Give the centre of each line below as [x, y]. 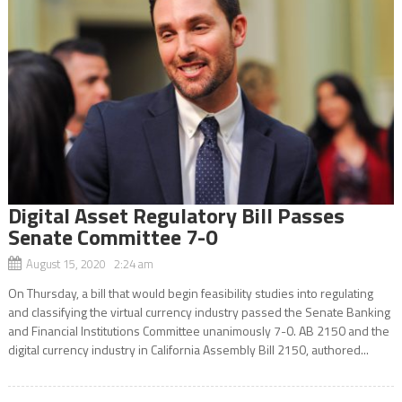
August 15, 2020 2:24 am [89, 263]
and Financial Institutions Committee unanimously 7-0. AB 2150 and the [198, 330]
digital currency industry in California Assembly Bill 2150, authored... [188, 349]
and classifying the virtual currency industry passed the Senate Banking [199, 311]
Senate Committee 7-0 [112, 236]
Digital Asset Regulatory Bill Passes [176, 215]
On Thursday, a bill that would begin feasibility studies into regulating [190, 293]
